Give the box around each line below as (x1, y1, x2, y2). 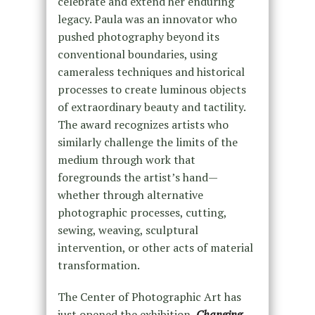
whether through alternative (57, 186, 203, 202)
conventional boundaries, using (57, 46, 217, 62)
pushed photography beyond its (57, 28, 219, 44)
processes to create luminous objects (57, 81, 246, 97)
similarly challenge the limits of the (57, 134, 238, 150)
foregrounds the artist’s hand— (57, 169, 218, 185)
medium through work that (57, 151, 195, 167)
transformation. (57, 257, 140, 273)
